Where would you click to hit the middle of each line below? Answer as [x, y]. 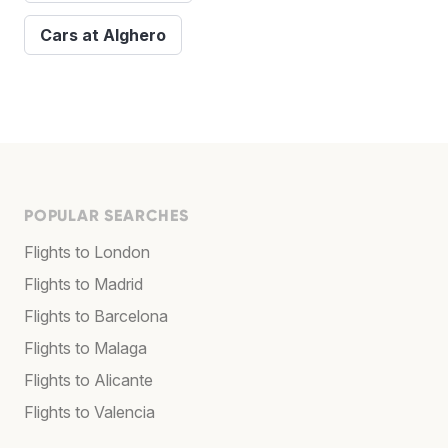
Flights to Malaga [85, 347]
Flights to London [87, 251]
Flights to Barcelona [96, 315]
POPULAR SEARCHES [106, 215]
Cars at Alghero [103, 34]
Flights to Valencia [89, 411]
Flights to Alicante [88, 379]
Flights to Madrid [83, 283]
